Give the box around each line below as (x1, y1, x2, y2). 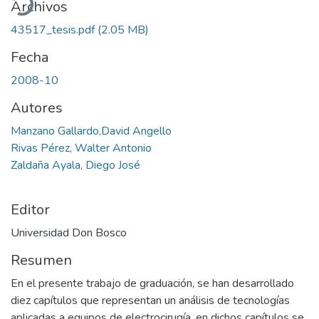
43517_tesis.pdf (11, 21, 98, 38)
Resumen (11, 250, 72, 270)
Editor (11, 199, 50, 219)
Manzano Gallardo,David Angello (11, 122, 172, 139)
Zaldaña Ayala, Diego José (11, 157, 140, 173)
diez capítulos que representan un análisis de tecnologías (11, 292, 290, 308)
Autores (11, 98, 63, 117)
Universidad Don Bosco (11, 224, 127, 241)
